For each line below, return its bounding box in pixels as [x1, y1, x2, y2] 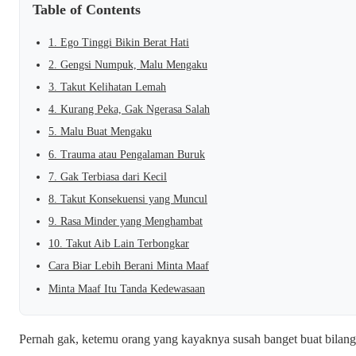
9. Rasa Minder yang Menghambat [48, 215, 203, 228]
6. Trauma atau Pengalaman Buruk [48, 148, 205, 161]
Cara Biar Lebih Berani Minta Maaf [48, 260, 209, 273]
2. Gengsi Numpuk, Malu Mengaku [48, 58, 207, 71]
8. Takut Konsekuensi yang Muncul [48, 192, 207, 205]
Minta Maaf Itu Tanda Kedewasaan [48, 282, 205, 295]
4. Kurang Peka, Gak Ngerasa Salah [48, 103, 210, 116]
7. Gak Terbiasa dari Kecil [48, 170, 167, 183]
